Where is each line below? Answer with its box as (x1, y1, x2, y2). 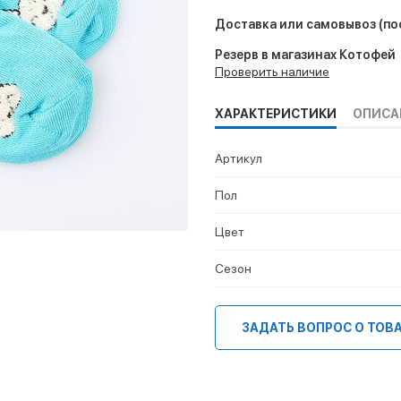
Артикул (215, 150, 262, 166)
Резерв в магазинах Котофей (215, 47, 396, 62)
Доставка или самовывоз (215, 16, 376, 31)
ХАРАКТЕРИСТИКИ (215, 106, 337, 121)
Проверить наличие (215, 64, 329, 79)
